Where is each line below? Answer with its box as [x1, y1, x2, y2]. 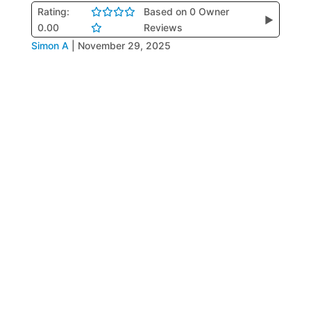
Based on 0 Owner [144, 6, 230, 17]
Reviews [144, 22, 183, 33]
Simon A [31, 40, 69, 51]
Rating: [37, 6, 69, 17]
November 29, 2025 [77, 40, 171, 51]
